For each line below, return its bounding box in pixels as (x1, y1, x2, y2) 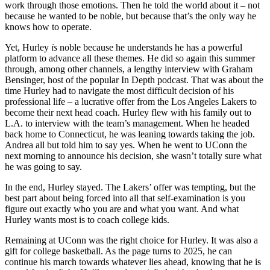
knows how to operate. (5, 21, 92, 32)
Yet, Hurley (5, 42, 51, 52)
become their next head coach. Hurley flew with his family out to (5, 107, 251, 118)
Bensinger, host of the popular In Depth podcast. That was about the (5, 74, 263, 85)
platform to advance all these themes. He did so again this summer (5, 52, 255, 63)
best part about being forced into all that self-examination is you (5, 192, 245, 203)
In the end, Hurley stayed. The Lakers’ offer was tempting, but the (5, 181, 256, 192)
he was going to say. (5, 161, 82, 172)
